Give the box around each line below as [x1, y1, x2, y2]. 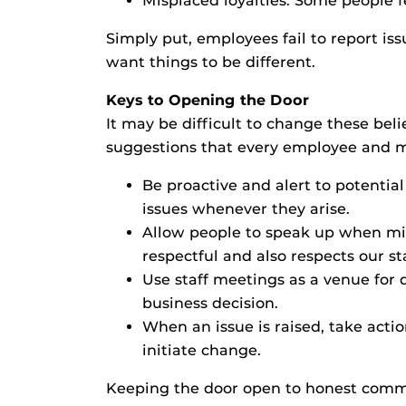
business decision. [142, 295, 278, 312]
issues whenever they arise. [142, 200, 350, 217]
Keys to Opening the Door [106, 92, 309, 109]
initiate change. [142, 342, 261, 359]
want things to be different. [106, 53, 315, 71]
